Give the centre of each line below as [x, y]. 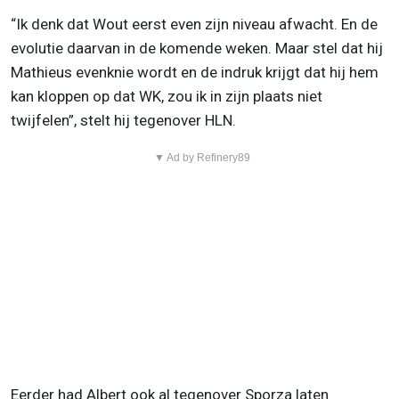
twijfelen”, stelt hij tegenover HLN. [123, 121]
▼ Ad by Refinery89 [202, 158]
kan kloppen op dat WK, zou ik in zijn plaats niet [167, 97]
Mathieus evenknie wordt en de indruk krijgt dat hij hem [195, 73]
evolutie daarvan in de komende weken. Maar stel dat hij [197, 49]
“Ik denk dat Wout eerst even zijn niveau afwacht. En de [194, 24]
